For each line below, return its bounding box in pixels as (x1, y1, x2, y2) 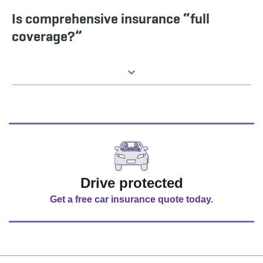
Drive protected (80, 175, 183, 191)
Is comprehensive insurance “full (12, 9, 210, 28)
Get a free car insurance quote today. (50, 194, 213, 205)
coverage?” (12, 27, 82, 46)
